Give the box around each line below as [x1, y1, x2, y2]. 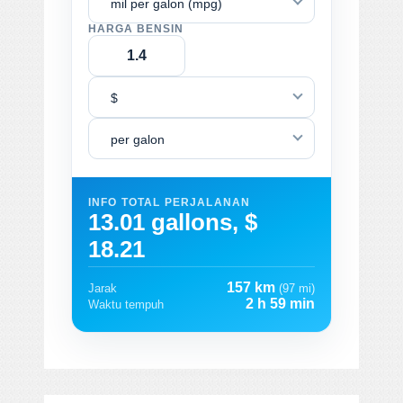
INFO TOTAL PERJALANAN [88, 196, 251, 208]
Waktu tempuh [88, 297, 164, 311]
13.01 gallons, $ [88, 209, 257, 235]
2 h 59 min [246, 295, 315, 311]
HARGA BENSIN [88, 22, 184, 34]
